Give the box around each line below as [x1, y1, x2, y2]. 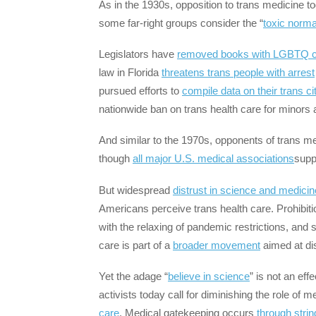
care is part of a [99, 238, 173, 251]
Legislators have [99, 48, 177, 61]
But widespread [99, 183, 173, 196]
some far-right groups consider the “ [99, 16, 263, 29]
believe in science [168, 269, 250, 282]
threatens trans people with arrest [162, 66, 315, 79]
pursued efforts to [99, 85, 182, 97]
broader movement [173, 238, 260, 251]
